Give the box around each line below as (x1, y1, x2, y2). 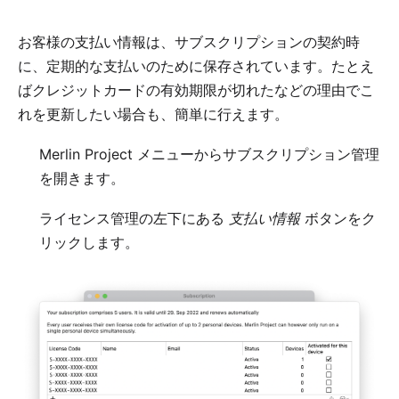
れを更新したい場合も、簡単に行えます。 (18, 105, 289, 123)
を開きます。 (39, 169, 125, 187)
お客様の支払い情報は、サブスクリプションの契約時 (18, 33, 360, 51)
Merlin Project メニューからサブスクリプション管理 (39, 145, 379, 163)
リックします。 (39, 233, 139, 251)
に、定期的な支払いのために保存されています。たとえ (18, 57, 374, 75)
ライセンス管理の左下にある (39, 209, 229, 227)
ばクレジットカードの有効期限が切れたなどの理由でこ (18, 81, 374, 99)
